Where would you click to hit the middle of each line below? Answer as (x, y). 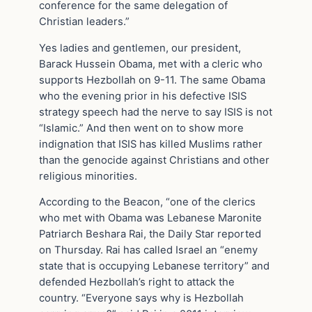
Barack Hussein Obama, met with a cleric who (151, 64)
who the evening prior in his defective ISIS (143, 96)
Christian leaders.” (84, 21)
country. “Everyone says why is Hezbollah (141, 298)
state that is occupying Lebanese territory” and (154, 266)
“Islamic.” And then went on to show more (141, 128)
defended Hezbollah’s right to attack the (137, 282)
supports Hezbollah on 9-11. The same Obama (152, 80)
